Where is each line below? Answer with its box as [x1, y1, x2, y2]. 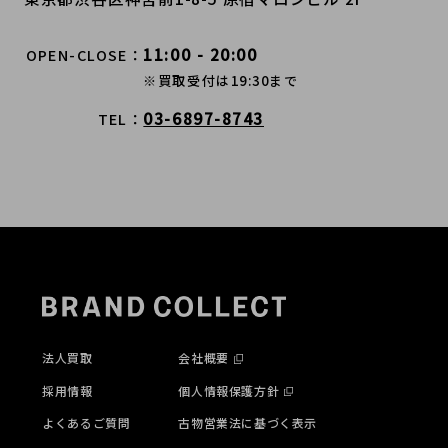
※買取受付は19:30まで [143, 71, 299, 91]
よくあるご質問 [42, 414, 131, 432]
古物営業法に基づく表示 [178, 414, 317, 432]
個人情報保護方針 [178, 381, 280, 399]
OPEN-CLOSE [25, 44, 128, 66]
